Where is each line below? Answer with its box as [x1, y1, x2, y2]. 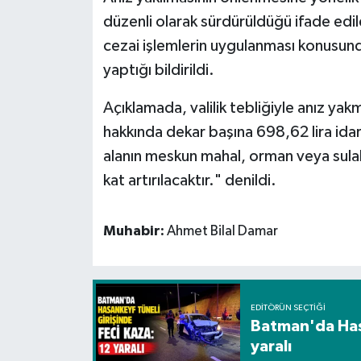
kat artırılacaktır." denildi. [102, 172, 276, 189]
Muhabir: [102, 223, 167, 239]
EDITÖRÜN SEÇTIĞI [250, 303, 326, 312]
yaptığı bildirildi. [102, 61, 214, 78]
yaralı [250, 338, 292, 355]
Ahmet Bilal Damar [166, 223, 278, 239]
